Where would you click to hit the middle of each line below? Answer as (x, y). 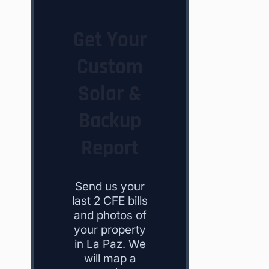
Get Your (110, 40)
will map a (110, 258)
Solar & (110, 94)
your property (110, 230)
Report (110, 148)
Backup (110, 121)
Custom (110, 67)
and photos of (110, 215)
